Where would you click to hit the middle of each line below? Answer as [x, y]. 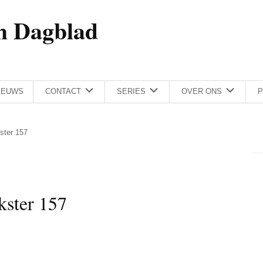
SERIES [131, 92]
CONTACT [63, 92]
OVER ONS [202, 92]
